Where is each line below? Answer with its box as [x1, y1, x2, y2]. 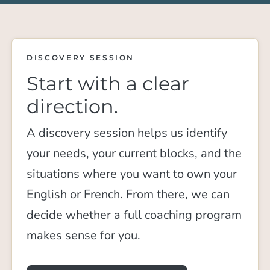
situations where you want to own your [27, 165, 237, 182]
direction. [27, 94, 119, 118]
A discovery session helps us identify [27, 124, 228, 141]
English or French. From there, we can [27, 186, 230, 202]
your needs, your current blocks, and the [27, 145, 242, 162]
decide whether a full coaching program [27, 206, 242, 223]
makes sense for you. [27, 227, 141, 243]
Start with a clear [27, 71, 190, 95]
